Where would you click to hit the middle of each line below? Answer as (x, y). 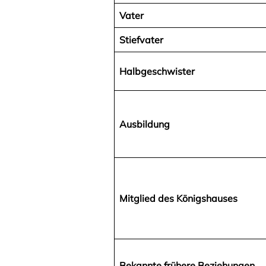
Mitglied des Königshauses (178, 199)
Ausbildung (145, 124)
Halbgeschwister (157, 72)
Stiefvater (141, 40)
